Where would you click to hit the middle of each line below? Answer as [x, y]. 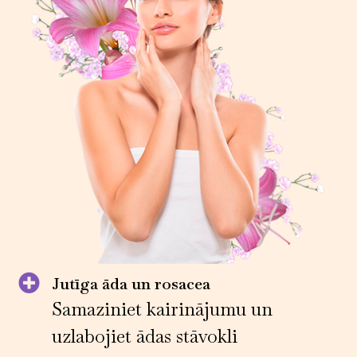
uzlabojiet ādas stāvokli [145, 337]
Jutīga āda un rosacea [131, 284]
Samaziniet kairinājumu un [163, 310]
